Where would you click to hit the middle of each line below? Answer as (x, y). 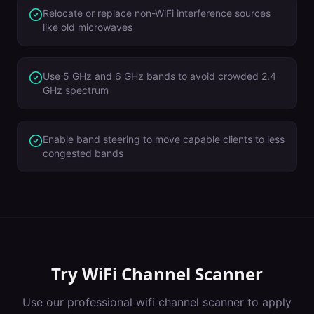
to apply (268, 302)
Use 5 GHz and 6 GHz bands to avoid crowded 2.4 (159, 76)
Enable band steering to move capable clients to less (164, 139)
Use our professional (79, 302)
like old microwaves (88, 27)
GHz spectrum (76, 90)
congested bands (83, 153)
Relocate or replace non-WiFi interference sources (157, 13)
